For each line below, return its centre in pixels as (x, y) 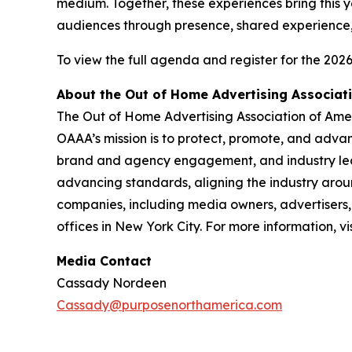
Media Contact (104, 261)
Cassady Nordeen (112, 283)
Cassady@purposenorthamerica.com (169, 305)
